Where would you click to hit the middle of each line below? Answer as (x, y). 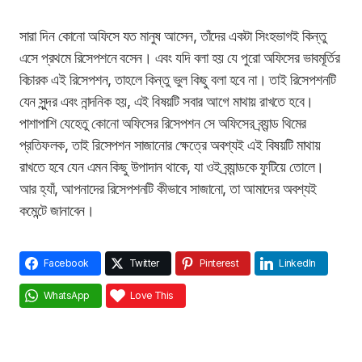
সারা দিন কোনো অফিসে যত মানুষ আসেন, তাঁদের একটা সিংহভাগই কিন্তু (173, 36)
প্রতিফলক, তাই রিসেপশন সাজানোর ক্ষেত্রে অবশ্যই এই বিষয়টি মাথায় (170, 145)
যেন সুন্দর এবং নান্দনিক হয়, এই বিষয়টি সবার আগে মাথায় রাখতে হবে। (166, 102)
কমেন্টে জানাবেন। (61, 211)
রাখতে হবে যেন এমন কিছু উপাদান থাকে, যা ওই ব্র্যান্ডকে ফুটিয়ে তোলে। (172, 167)
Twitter (144, 263)
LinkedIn (297, 263)
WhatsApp (67, 296)
